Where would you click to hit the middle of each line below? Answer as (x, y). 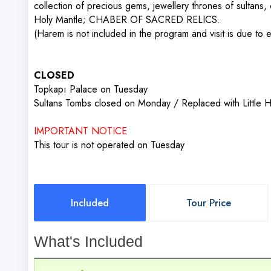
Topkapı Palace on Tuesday (91, 89)
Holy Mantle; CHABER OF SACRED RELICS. (127, 20)
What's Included (88, 242)
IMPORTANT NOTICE (80, 131)
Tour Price (209, 203)
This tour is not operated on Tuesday (109, 145)
